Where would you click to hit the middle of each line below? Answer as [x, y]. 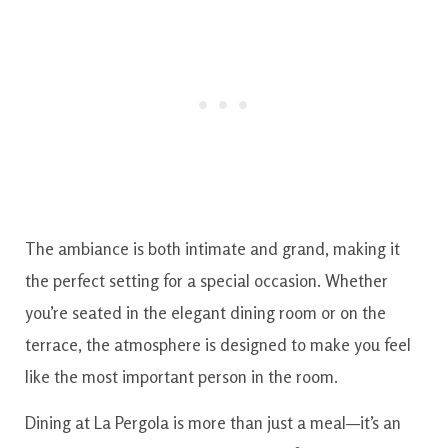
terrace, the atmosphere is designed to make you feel [218, 344]
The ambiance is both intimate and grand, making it [212, 248]
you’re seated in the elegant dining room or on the [205, 312]
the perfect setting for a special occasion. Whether [206, 280]
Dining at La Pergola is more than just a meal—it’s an [213, 423]
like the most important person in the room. [181, 376]
